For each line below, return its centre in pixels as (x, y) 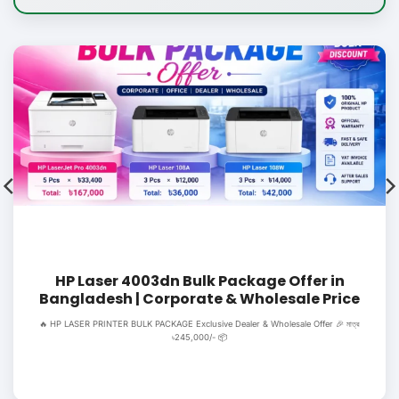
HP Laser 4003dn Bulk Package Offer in (199, 281)
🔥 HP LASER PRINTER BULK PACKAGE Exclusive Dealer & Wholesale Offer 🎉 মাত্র (199, 324)
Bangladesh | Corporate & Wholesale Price (199, 299)
